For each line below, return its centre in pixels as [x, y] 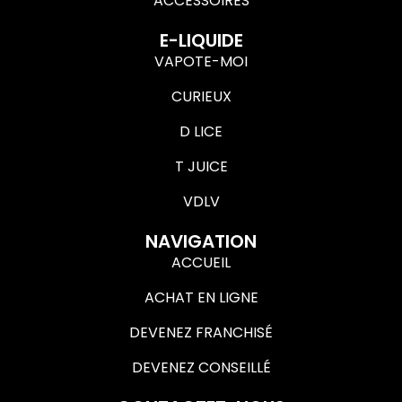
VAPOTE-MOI [201, 61]
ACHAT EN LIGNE [201, 297]
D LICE [201, 131]
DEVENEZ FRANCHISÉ [201, 332]
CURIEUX [201, 96]
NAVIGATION [201, 241]
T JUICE [201, 166]
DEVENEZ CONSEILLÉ [201, 367]
